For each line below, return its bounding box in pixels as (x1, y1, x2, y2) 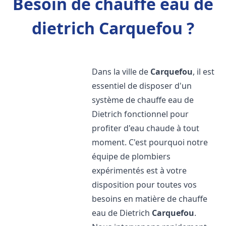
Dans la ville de (92, 66, 151, 77)
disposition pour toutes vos (92, 179, 197, 190)
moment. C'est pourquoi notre (92, 137, 208, 148)
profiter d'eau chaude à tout (92, 123, 200, 134)
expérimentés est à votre (92, 165, 187, 176)
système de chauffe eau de (92, 94, 194, 105)
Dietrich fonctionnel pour (92, 108, 189, 120)
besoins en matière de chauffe (92, 193, 208, 204)
